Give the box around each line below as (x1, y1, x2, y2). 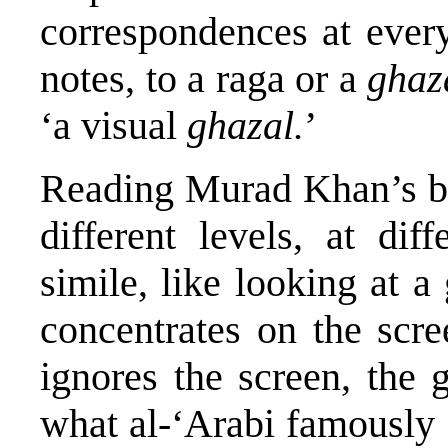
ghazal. (187, 103, 304, 149)
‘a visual (40, 103, 187, 149)
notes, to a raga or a (40, 56, 368, 102)
